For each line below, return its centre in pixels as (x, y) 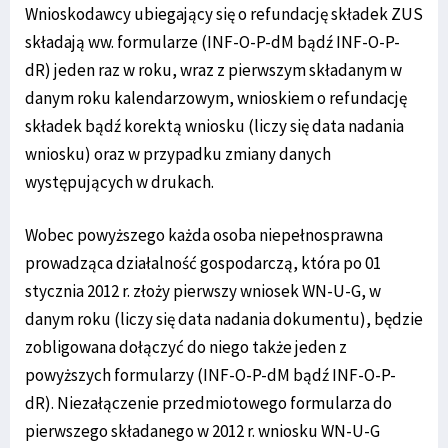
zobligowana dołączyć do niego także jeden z (186, 347)
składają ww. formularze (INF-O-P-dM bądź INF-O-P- (212, 42)
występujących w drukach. (119, 182)
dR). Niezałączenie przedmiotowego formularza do (208, 403)
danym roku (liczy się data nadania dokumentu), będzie (224, 319)
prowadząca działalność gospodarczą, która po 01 (203, 263)
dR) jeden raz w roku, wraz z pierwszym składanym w (213, 70)
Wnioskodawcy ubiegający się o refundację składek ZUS (224, 14)
